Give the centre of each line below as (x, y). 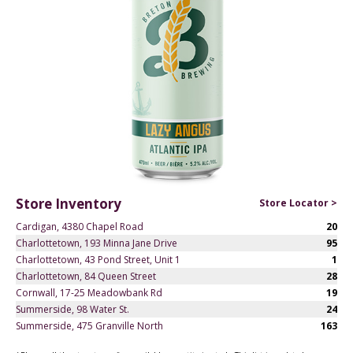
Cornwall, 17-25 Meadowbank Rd (89, 292)
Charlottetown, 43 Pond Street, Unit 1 (98, 259)
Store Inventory (69, 204)
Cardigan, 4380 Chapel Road (80, 226)
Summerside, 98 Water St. (72, 309)
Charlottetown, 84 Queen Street (86, 276)
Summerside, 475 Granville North (89, 325)
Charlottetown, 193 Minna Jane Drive (97, 243)
